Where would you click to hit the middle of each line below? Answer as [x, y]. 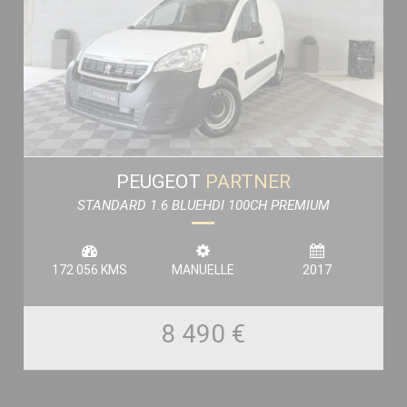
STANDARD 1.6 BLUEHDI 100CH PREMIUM [203, 205]
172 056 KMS [89, 269]
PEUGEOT [160, 181]
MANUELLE [203, 269]
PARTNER [248, 181]
